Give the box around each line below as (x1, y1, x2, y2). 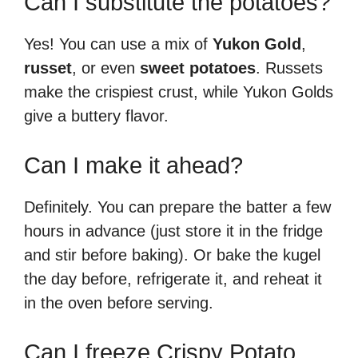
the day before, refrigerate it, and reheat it (24, 269, 322, 288)
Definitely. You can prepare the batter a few (24, 197, 331, 216)
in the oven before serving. (24, 293, 213, 312)
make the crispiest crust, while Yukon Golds (24, 82, 333, 101)
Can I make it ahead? (24, 152, 243, 178)
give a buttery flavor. (24, 106, 169, 125)
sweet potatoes (140, 58, 256, 77)
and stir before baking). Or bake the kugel (24, 245, 320, 264)
